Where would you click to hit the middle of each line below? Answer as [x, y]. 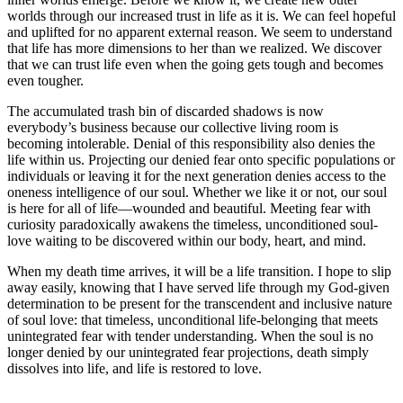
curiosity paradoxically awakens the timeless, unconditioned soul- [193, 224]
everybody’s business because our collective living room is [173, 127]
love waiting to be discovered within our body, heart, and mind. [187, 240]
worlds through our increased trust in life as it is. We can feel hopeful [201, 15]
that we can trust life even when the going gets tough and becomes [195, 64]
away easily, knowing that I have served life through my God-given [198, 287]
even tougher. [45, 80]
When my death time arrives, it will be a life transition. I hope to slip [199, 271]
